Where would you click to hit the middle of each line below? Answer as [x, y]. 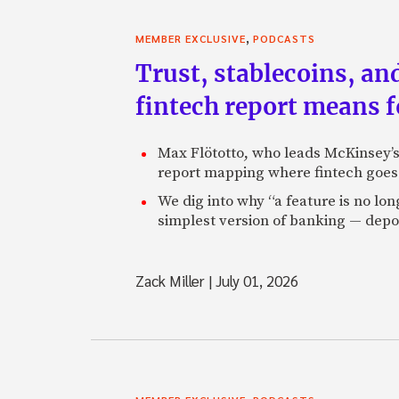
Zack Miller [172, 280]
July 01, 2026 [255, 280]
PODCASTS [284, 38]
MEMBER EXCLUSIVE [191, 38]
